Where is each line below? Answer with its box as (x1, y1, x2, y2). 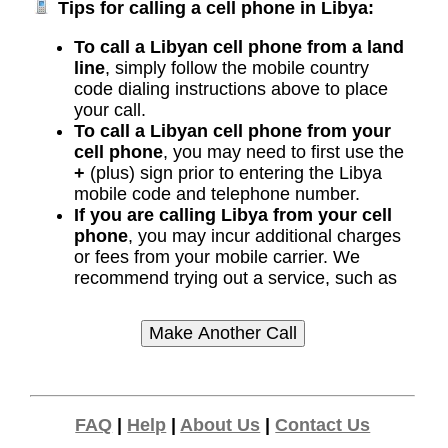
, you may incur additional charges (127, 226, 401, 247)
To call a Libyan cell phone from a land (73, 37, 404, 58)
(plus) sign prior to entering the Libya (84, 163, 382, 184)
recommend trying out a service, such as (73, 268, 397, 289)
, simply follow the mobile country (104, 58, 369, 79)
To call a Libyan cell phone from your (73, 121, 391, 142)
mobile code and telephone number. (73, 184, 360, 205)
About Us (180, 415, 261, 436)
